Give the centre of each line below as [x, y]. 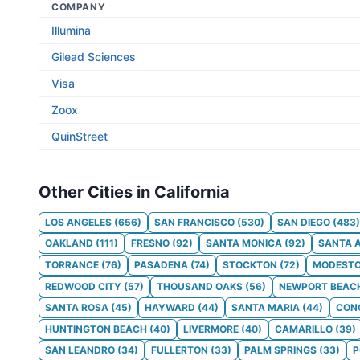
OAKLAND [69, 243]
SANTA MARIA [266, 308]
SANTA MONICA [244, 243]
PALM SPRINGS [280, 350]
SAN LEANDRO [80, 350]
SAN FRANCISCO [194, 222]
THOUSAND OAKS [200, 286]
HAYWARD [170, 308]
